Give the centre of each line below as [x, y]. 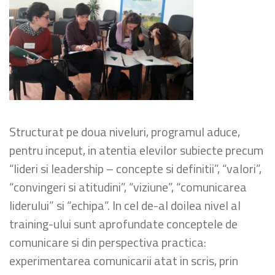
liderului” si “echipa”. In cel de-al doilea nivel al [125, 205]
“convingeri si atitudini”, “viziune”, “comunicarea [128, 187]
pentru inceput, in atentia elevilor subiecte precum [136, 150]
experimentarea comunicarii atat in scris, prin [124, 261]
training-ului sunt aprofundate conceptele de [123, 224]
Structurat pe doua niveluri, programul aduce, [125, 132]
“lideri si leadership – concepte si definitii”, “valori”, [135, 168]
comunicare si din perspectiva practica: [108, 242]
